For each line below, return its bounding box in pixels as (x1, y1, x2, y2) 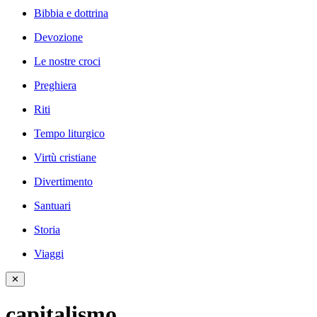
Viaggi (34, 248, 64, 260)
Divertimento (34, 175, 93, 188)
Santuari (34, 200, 71, 212)
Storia (34, 224, 60, 236)
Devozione (34, 31, 83, 43)
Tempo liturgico (34, 127, 105, 139)
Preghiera (34, 79, 76, 91)
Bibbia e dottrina (34, 7, 108, 19)
